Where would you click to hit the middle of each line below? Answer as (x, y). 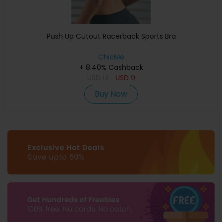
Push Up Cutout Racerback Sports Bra (111, 36)
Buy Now (111, 94)
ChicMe (111, 57)
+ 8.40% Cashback (111, 67)
